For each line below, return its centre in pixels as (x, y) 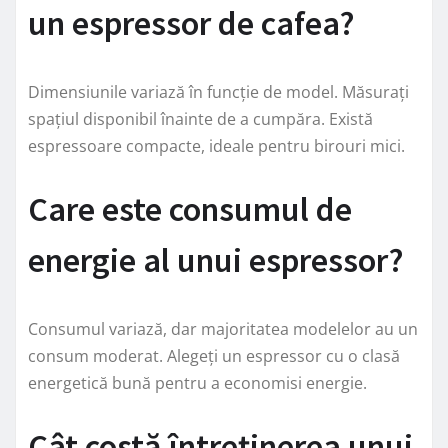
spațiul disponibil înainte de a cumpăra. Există (200, 118)
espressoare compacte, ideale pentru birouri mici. (216, 145)
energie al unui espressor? (216, 259)
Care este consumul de (190, 208)
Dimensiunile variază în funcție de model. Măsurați (218, 91)
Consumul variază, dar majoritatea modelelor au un (223, 328)
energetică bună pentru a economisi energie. (197, 382)
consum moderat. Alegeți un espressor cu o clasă (214, 355)
